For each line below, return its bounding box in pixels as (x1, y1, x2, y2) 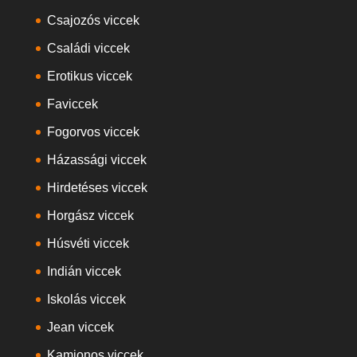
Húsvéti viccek (46, 237, 129, 250)
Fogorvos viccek (46, 125, 139, 139)
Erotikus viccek (46, 69, 132, 83)
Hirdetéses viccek (46, 181, 147, 194)
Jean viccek (46, 320, 114, 334)
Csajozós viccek (46, 14, 139, 27)
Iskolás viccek (46, 292, 126, 306)
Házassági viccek (46, 153, 147, 167)
